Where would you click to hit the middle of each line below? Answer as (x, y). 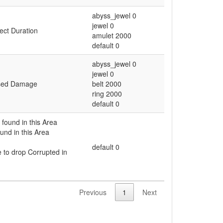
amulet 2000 (112, 36)
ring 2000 (107, 94)
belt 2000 (107, 84)
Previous (93, 192)
